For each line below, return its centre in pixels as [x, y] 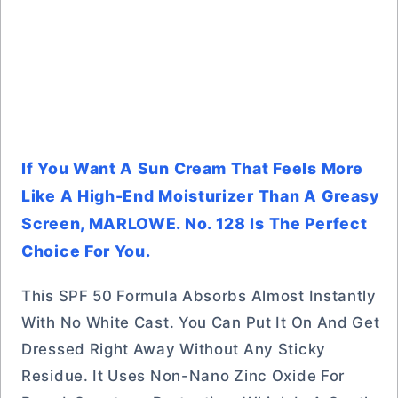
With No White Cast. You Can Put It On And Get [201, 322]
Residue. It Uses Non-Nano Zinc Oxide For [183, 376]
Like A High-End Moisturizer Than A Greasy [201, 196]
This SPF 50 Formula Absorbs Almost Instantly [199, 296]
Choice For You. [86, 251]
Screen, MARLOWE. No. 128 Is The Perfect [195, 223]
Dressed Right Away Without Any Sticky [174, 349]
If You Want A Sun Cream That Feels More [192, 168]
